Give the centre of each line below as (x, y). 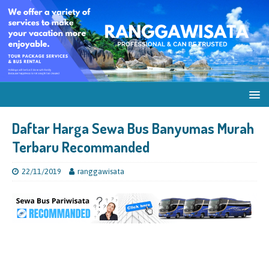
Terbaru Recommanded (81, 147)
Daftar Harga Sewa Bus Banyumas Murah (133, 128)
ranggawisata (101, 171)
